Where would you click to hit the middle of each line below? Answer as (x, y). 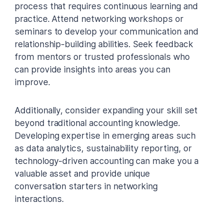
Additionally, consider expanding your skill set (106, 110)
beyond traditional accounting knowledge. (97, 123)
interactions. (39, 199)
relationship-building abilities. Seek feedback (104, 44)
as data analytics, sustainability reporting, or (103, 148)
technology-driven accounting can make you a (107, 161)
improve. (32, 82)
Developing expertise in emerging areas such (105, 135)
